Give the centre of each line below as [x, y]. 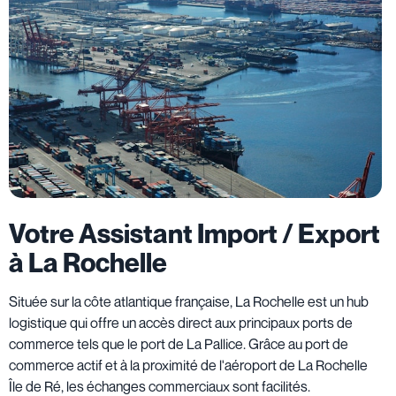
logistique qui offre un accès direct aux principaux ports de [181, 322]
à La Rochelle [88, 262]
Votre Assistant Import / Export [194, 233]
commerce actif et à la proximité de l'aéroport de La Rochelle [188, 365]
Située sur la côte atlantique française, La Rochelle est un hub [189, 301]
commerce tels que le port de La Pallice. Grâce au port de [179, 343]
